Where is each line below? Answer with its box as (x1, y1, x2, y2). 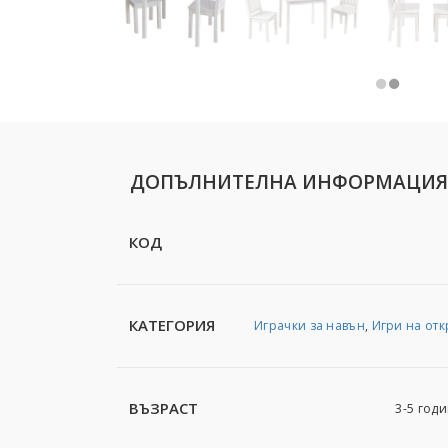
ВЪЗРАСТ (129, 398, 198, 418)
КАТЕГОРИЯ (129, 315, 215, 335)
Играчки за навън (254, 317, 365, 334)
